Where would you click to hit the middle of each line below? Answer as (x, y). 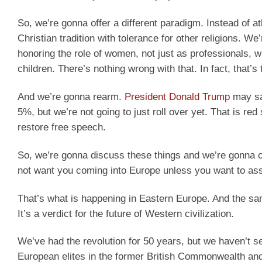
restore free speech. (62, 127)
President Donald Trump (177, 96)
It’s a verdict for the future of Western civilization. (126, 213)
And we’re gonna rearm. (71, 96)
